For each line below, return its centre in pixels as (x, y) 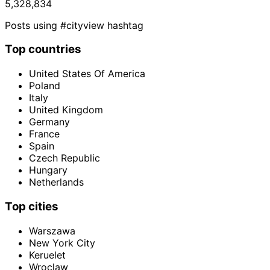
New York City (62, 243)
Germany (49, 122)
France (44, 134)
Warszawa (52, 231)
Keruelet (47, 255)
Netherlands (56, 182)
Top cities (32, 206)
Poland (45, 86)
